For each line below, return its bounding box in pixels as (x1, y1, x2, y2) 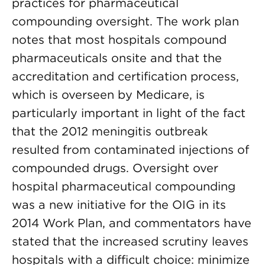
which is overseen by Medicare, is (12, 88, 205, 102)
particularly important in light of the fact (12, 106, 245, 120)
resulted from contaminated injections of (12, 143, 249, 157)
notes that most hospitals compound (12, 33, 227, 47)
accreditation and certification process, (12, 69, 239, 83)
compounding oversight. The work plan (12, 14, 239, 28)
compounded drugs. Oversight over (12, 161, 218, 175)
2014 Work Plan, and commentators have (12, 216, 251, 230)
